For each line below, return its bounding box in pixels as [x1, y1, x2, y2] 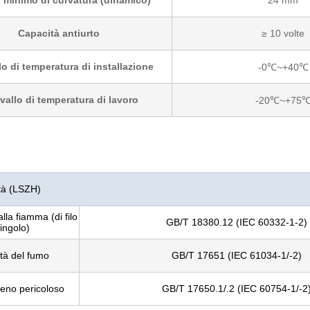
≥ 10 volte [262, 28, 304, 39]
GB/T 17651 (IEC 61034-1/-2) [172, 250, 302, 261]
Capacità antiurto [17, 28, 100, 39]
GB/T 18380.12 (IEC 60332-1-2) [166, 217, 307, 228]
